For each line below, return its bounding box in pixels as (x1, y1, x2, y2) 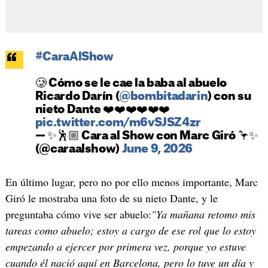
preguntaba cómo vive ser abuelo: (5, 206, 151, 221)
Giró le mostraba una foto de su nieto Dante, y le (5, 190, 218, 205)
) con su (208, 90, 251, 102)
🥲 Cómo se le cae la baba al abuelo (35, 77, 227, 89)
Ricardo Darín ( (35, 90, 120, 102)
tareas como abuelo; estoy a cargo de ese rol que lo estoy (5, 223, 256, 237)
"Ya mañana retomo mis (151, 206, 255, 221)
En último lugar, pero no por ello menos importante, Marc (5, 174, 258, 189)
